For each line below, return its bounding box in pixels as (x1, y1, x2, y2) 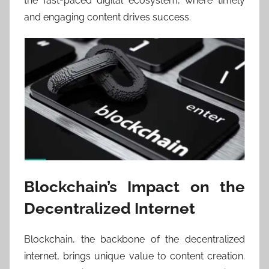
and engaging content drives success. (24, 11, 191, 23)
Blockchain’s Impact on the (24, 178, 245, 196)
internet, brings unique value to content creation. (24, 250, 245, 262)
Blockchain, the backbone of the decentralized (24, 233, 245, 245)
